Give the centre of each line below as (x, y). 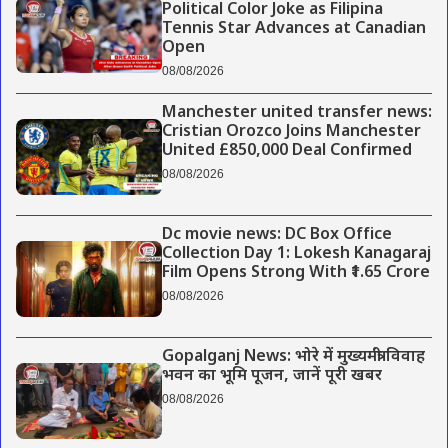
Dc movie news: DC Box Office (276, 235)
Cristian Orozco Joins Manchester (291, 132)
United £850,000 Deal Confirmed (286, 151)
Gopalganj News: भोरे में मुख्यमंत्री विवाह (293, 358)
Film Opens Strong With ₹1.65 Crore (295, 273)
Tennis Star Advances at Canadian (293, 29)
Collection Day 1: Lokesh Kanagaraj (296, 254)
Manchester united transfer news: (296, 113)
